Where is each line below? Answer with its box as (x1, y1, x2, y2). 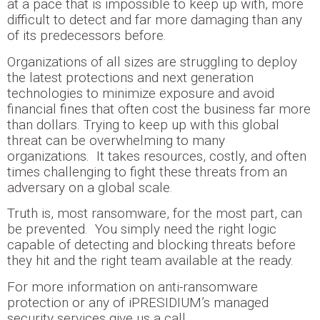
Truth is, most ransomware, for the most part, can (7, 205, 302, 222)
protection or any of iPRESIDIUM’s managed (7, 294, 269, 311)
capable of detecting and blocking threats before (7, 236, 296, 254)
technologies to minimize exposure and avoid (7, 84, 274, 101)
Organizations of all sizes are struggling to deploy (7, 53, 297, 70)
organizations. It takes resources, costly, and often (7, 147, 306, 164)
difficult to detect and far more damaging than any (7, 11, 302, 29)
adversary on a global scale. (7, 179, 176, 196)
